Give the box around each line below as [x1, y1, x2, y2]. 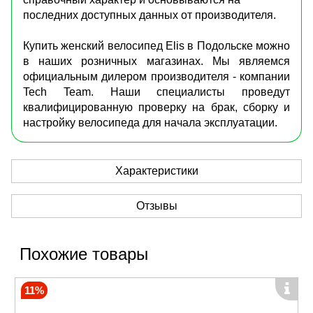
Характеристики [115, 164, 198, 177]
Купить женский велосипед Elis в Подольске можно [23, 39, 290, 52]
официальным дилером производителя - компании [23, 70, 290, 82]
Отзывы [136, 199, 177, 212]
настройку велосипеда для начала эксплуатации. [23, 116, 277, 129]
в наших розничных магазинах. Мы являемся [23, 54, 290, 67]
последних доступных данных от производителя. [23, 8, 276, 21]
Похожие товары [20, 244, 148, 263]
